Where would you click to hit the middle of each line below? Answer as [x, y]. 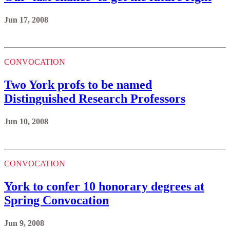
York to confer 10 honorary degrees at [104, 186]
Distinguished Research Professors [95, 99]
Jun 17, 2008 [26, 20]
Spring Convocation [56, 200]
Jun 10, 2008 [26, 121]
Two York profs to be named [78, 85]
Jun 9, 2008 [24, 223]
